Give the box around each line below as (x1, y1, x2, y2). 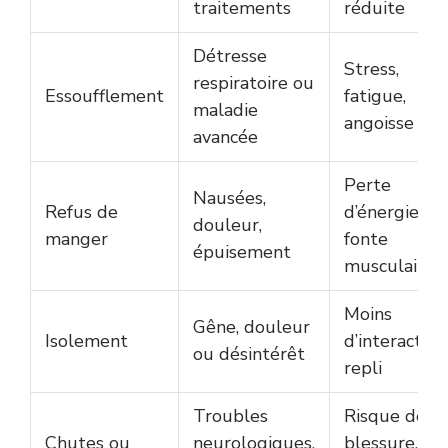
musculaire (344, 254, 434, 279)
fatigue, (344, 84, 406, 109)
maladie (193, 98, 258, 123)
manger (45, 227, 108, 252)
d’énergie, (344, 200, 422, 225)
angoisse (344, 111, 414, 136)
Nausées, (193, 186, 266, 211)
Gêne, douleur (193, 315, 310, 340)
